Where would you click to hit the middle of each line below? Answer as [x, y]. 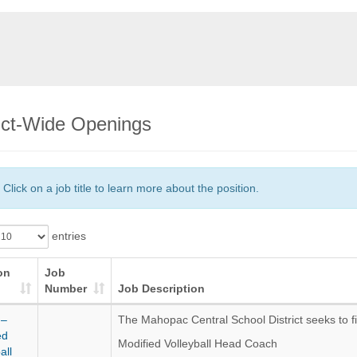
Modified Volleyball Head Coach [197, 343]
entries [67, 235]
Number [65, 288]
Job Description [161, 288]
